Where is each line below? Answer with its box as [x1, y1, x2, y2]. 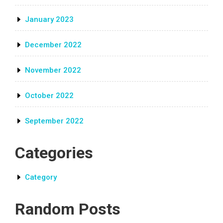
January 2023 [25, 15, 74, 24]
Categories [15, 143, 93, 162]
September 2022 [25, 116, 84, 125]
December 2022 [25, 40, 82, 49]
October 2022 [25, 91, 74, 100]
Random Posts [15, 200, 120, 219]
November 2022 [25, 66, 81, 75]
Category [25, 173, 57, 182]
